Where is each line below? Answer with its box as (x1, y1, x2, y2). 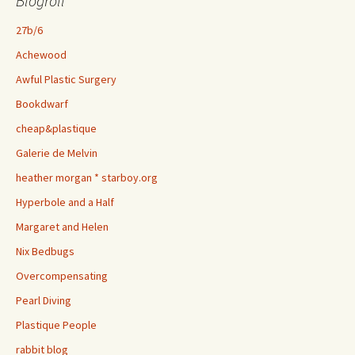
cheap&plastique (16, 121, 97, 136)
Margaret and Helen (16, 219, 109, 234)
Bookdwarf (16, 97, 68, 111)
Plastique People (16, 318, 97, 332)
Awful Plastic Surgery (16, 72, 116, 86)
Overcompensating (16, 269, 108, 283)
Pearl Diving (16, 293, 71, 307)
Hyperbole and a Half (16, 195, 114, 209)
